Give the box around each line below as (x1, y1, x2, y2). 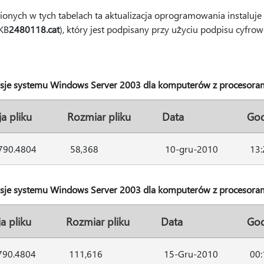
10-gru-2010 (164, 143, 218, 155)
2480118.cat (8, 23, 60, 35)
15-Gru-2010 (163, 247, 218, 260)
